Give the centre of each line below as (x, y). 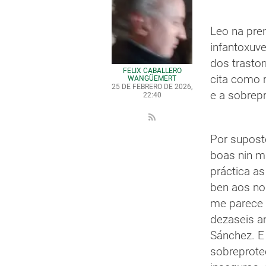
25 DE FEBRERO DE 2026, (152, 87)
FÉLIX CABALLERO (152, 71)
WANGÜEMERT (152, 78)
